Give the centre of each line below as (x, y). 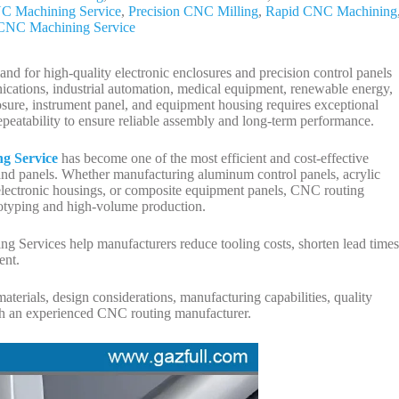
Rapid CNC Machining (331, 11)
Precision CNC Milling (193, 11)
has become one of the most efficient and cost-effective (213, 158)
